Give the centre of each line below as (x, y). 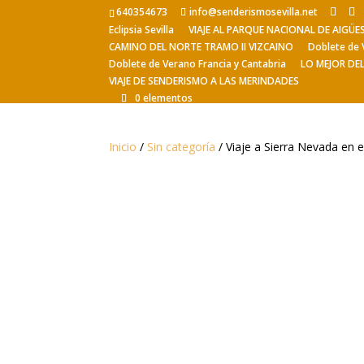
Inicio (123, 147)
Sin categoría (182, 147)
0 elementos (164, 98)
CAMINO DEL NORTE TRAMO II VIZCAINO (201, 47)
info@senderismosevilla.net (254, 12)
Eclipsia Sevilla (142, 30)
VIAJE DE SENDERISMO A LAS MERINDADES (204, 81)
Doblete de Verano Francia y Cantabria (198, 64)
